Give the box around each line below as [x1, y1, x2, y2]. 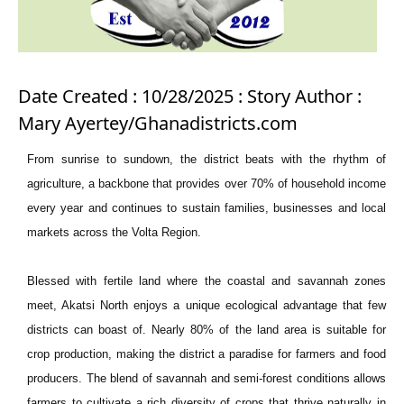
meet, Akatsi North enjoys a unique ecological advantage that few [27, 298, 386, 312]
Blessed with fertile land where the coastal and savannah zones [27, 274, 386, 288]
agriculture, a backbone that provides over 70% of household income [27, 177, 386, 190]
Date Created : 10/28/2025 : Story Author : [18, 84, 362, 108]
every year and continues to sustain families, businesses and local [27, 201, 386, 215]
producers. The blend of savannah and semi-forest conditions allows [27, 372, 386, 385]
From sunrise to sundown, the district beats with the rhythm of [27, 152, 386, 166]
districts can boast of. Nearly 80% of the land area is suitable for [27, 323, 386, 336]
